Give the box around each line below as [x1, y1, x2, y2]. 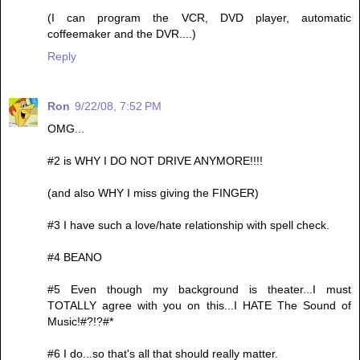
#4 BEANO [47, 250, 102, 264]
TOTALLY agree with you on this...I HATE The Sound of [47, 298, 351, 312]
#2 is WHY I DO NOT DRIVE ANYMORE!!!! [47, 153, 263, 167]
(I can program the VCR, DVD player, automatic [47, 10, 351, 24]
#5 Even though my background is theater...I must [47, 282, 351, 296]
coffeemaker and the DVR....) [47, 27, 196, 40]
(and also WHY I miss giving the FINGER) [47, 186, 259, 199]
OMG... [47, 121, 84, 135]
